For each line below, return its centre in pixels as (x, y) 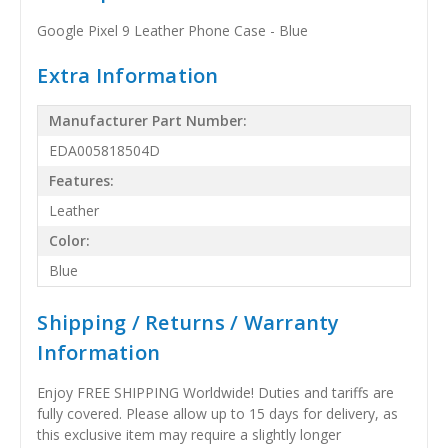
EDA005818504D (105, 151)
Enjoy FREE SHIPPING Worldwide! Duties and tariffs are (216, 392)
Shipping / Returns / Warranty (188, 322)
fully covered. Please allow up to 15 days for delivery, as (218, 413)
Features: (82, 181)
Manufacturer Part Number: (148, 121)
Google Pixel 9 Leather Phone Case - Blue (173, 30)
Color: (70, 241)
